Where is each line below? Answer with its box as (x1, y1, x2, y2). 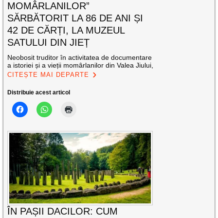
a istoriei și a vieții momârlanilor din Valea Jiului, (7, 61, 154, 69)
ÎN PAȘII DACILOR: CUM (7, 206, 118, 217)
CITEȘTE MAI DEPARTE (7, 71, 90, 78)
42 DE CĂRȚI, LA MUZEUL (7, 24, 125, 36)
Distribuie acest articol (7, 89, 71, 96)
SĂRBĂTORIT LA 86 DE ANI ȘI (7, 12, 144, 23)
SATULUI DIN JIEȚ (7, 36, 90, 48)
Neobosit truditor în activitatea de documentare (7, 53, 152, 61)
